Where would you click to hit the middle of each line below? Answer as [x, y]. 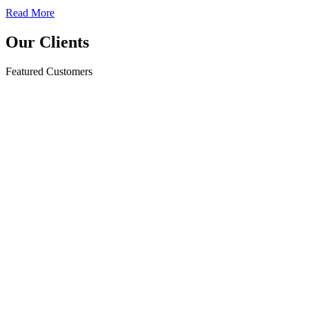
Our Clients [47, 42]
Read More [30, 13]
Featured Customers [49, 71]
